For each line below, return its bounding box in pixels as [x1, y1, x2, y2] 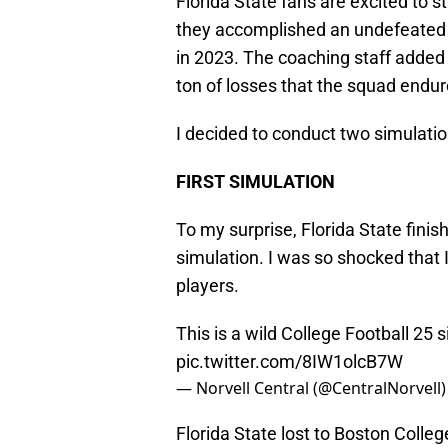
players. [176, 275, 239, 297]
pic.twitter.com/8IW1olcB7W [176, 351, 403, 373]
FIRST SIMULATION [176, 171, 335, 193]
